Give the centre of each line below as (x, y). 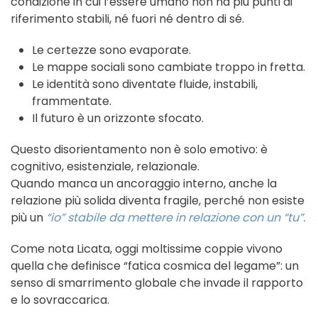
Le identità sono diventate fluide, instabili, (145, 84)
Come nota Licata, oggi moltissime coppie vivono (147, 249)
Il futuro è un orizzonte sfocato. (118, 119)
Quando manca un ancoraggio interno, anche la (144, 184)
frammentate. (72, 102)
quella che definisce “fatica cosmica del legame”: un (155, 266)
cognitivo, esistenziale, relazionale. (105, 167)
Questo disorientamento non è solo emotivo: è (139, 150)
